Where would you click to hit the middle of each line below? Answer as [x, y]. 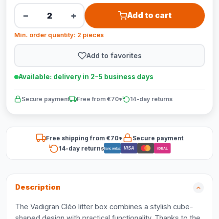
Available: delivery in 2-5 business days [86, 77]
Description [38, 187]
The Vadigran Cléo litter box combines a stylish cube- [104, 207]
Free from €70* [100, 99]
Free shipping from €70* [84, 138]
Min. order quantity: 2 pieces [59, 35]
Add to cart [149, 15]
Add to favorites [114, 55]
